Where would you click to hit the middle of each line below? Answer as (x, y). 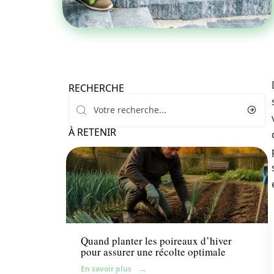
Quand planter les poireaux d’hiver (156, 241)
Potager (97, 211)
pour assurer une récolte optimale (153, 252)
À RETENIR (92, 132)
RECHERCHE (96, 88)
